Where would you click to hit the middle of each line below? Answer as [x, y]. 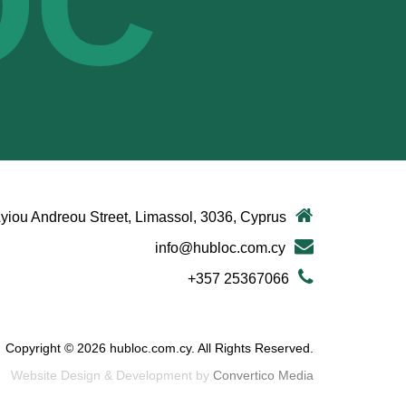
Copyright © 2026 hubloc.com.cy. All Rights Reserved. [159, 348]
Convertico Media [263, 376]
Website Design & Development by [112, 376]
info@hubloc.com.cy [220, 248]
